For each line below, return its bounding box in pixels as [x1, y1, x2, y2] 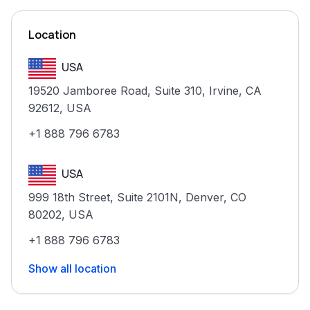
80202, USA [28, 208, 93, 221]
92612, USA [28, 101, 91, 115]
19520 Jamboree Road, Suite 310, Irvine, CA [28, 84, 262, 98]
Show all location [28, 262, 116, 275]
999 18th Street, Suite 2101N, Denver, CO [28, 190, 246, 204]
